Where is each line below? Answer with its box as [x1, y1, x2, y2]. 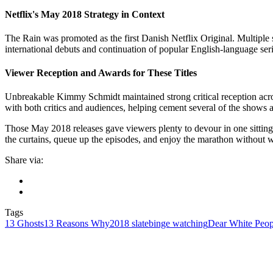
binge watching [149, 218, 208, 229]
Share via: [5, 155, 43, 166]
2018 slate [110, 218, 149, 229]
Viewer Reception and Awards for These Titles [5, 68, 197, 79]
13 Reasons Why [44, 218, 110, 229]
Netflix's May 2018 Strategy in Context [5, 9, 165, 19]
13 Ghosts [5, 218, 44, 229]
